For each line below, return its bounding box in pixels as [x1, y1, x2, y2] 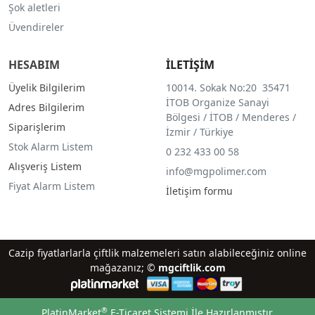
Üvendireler [8, 20, 64, 34]
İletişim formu [165, 184, 233, 198]
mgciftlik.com [157, 261, 226, 275]
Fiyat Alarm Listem [8, 179, 95, 193]
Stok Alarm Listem [8, 140, 93, 154]
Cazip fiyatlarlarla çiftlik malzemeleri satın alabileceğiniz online [8, 246, 307, 260]
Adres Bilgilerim [8, 101, 84, 115]
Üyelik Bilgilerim [8, 81, 85, 95]
